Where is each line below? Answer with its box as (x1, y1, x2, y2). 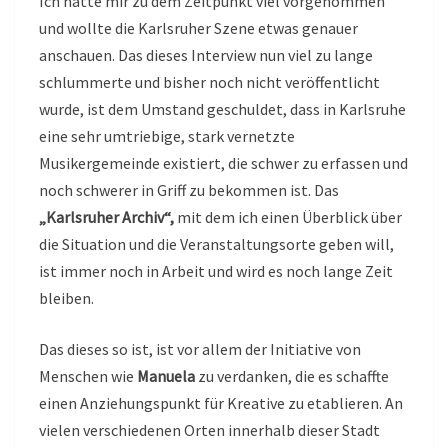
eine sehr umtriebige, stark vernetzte (39, 125, 295, 146)
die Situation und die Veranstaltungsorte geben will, (39, 233, 394, 254)
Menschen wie (39, 365, 137, 386)
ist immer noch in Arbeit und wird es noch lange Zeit (39, 260, 393, 281)
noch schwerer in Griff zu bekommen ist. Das (39, 179, 339, 200)
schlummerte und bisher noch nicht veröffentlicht (39, 71, 380, 92)
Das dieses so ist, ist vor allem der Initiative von (39, 338, 361, 359)
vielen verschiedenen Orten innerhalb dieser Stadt (39, 419, 380, 440)
